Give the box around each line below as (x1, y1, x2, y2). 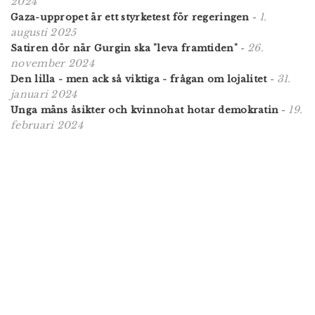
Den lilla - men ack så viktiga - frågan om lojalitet (11, 73, 267, 86)
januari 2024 (11, 88, 77, 101)
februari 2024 (11, 119, 83, 132)
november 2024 (11, 57, 94, 70)
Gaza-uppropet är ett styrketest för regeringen (11, 11, 250, 24)
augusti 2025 (11, 26, 77, 39)
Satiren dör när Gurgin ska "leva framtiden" (11, 42, 238, 55)
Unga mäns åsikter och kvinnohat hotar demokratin (11, 104, 279, 117)
